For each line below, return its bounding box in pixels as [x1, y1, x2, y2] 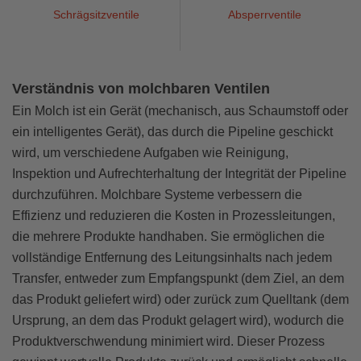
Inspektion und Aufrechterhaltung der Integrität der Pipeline [12, 166, 346, 180]
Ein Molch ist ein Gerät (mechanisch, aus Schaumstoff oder [12, 103, 348, 118]
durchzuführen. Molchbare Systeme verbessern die [12, 187, 302, 201]
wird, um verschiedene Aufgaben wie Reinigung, [12, 145, 288, 160]
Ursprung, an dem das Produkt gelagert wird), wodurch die [12, 313, 344, 327]
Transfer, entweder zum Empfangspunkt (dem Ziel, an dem [12, 271, 344, 285]
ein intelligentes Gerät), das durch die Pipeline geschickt [12, 124, 333, 139]
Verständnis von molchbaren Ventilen [12, 80, 270, 97]
